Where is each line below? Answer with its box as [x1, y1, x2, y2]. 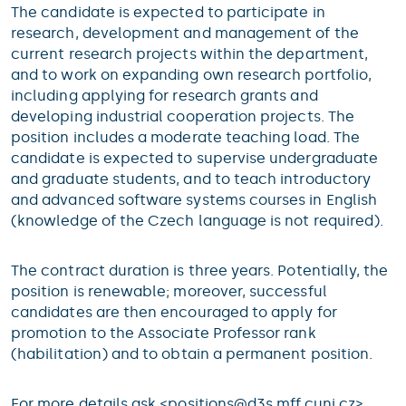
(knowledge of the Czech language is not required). [11, 212, 384, 229]
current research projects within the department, [11, 45, 369, 63]
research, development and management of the [11, 24, 359, 42]
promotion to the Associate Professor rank [11, 324, 316, 342]
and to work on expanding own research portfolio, [11, 66, 372, 83]
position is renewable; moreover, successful [11, 283, 327, 300]
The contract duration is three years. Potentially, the [11, 262, 389, 279]
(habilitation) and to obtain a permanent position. [11, 345, 373, 362]
